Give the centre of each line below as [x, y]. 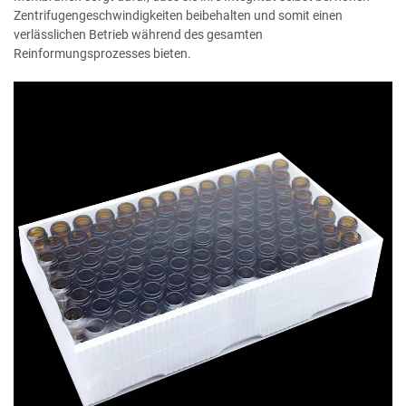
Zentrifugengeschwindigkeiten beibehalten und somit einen [178, 16]
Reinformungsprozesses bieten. [102, 54]
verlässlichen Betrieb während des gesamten [138, 35]
